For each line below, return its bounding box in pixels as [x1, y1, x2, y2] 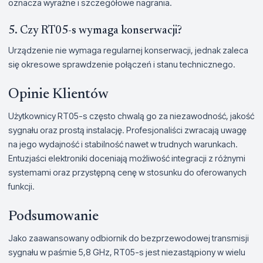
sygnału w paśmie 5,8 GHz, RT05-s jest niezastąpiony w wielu [8, 247, 245, 257]
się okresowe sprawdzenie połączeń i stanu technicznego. [8, 59, 235, 69]
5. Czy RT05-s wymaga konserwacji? [8, 25, 182, 36]
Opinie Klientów [8, 87, 109, 102]
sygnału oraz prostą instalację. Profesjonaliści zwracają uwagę [8, 124, 247, 135]
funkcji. [8, 181, 35, 191]
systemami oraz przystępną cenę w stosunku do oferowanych [8, 167, 247, 177]
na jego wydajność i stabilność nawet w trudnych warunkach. [8, 139, 238, 149]
